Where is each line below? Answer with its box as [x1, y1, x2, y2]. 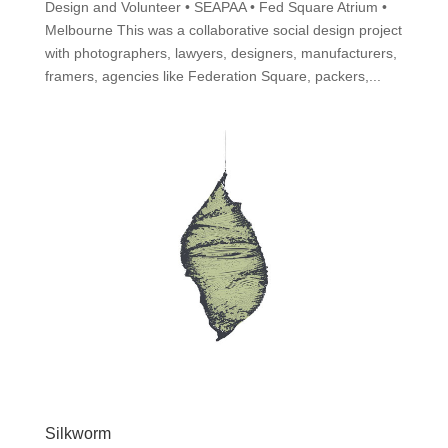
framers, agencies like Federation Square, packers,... [44, 67, 381, 84]
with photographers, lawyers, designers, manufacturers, [44, 44, 397, 61]
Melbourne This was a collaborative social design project [44, 21, 402, 38]
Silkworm [44, 424, 111, 442]
